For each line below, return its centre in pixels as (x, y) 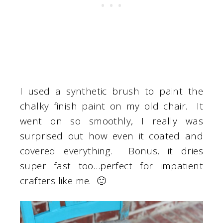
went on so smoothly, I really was (111, 121)
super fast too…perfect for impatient (111, 166)
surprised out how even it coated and (111, 136)
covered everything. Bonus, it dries (111, 151)
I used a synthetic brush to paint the (111, 91)
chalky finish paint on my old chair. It (111, 106)
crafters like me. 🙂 (63, 181)
